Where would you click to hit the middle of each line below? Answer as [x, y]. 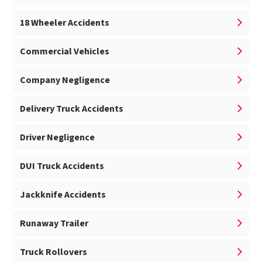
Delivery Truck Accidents [72, 109]
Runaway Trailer [54, 224]
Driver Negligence [58, 138]
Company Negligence [65, 80]
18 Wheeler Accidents [65, 23]
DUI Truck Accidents [62, 166]
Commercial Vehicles [65, 52]
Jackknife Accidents [63, 195]
